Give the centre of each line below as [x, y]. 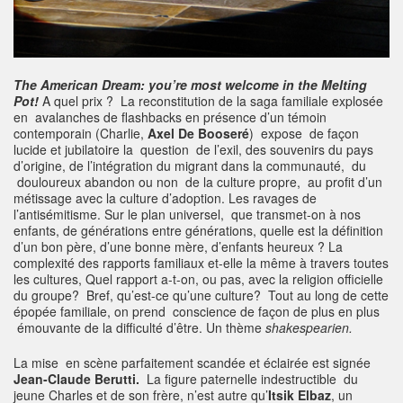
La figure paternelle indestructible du [249, 378]
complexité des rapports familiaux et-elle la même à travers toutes [201, 262]
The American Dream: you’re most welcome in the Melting [190, 84]
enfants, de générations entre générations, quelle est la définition [198, 230]
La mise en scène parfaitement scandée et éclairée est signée [192, 362]
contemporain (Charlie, [81, 133]
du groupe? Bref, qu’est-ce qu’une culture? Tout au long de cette [201, 295]
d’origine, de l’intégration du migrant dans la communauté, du [190, 165]
